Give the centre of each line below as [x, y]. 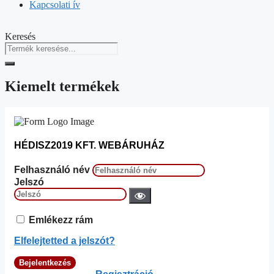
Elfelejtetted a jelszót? [65, 241]
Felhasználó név [53, 170]
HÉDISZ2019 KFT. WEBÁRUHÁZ [89, 146]
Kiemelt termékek [62, 86]
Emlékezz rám [61, 220]
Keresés [20, 36]
